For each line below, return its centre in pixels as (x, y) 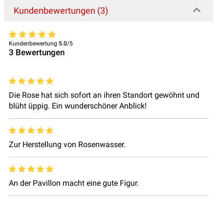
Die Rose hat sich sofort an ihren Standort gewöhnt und (104, 95)
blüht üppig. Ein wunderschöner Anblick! (78, 106)
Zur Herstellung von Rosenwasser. (67, 145)
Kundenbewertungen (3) (61, 11)
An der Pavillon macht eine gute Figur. (74, 183)
